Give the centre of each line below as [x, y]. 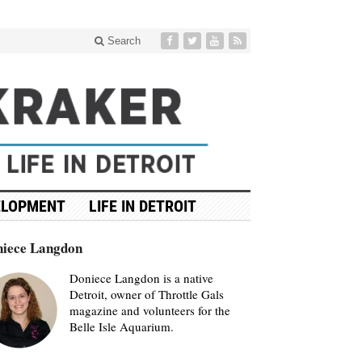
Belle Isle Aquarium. [121, 326]
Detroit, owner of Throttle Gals [146, 294]
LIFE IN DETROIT [142, 206]
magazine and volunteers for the [149, 310]
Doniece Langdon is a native [141, 278]
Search [122, 41]
